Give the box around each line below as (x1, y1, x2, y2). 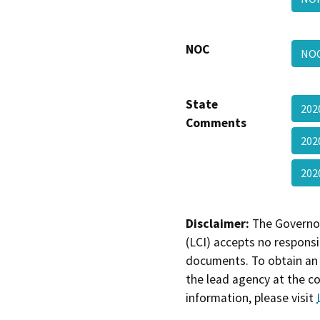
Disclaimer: (186, 216, 249, 232)
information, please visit (186, 290, 316, 306)
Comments (186, 115, 246, 131)
